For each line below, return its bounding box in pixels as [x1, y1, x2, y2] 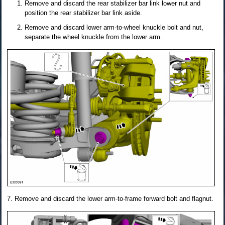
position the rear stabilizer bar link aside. [25, 9, 142, 17]
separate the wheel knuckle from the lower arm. [25, 33, 162, 41]
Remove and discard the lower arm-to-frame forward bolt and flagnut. [15, 194, 213, 202]
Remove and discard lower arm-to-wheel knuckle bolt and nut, [25, 23, 203, 31]
